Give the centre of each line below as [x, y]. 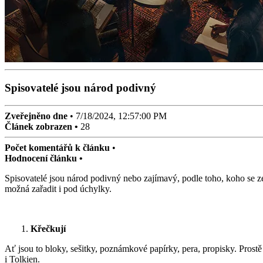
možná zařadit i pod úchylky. [58, 189]
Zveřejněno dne [36, 116]
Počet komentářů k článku [57, 148]
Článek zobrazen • [43, 127]
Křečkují [47, 229]
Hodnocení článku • [44, 159]
